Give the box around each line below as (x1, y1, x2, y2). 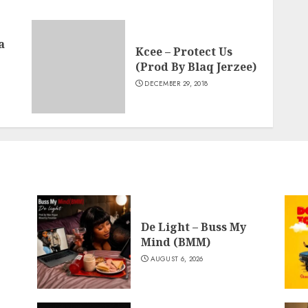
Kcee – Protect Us (135, 44, 232, 59)
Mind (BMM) (140, 234, 210, 250)
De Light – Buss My (140, 219, 246, 234)
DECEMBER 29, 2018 (144, 78, 208, 89)
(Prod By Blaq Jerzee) (135, 59, 256, 74)
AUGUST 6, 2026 (150, 254, 203, 264)
